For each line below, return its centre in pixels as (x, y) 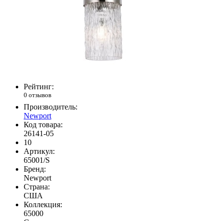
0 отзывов (37, 95)
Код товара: (43, 124)
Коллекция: (43, 204)
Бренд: (35, 169)
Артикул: (39, 151)
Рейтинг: (39, 87)
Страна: (37, 186)
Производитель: (51, 107)
